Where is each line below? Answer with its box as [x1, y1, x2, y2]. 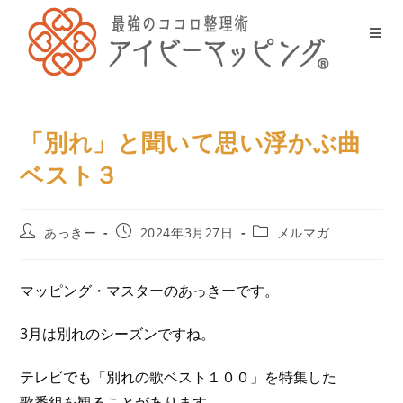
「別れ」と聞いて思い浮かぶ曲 [20, 126, 362, 158]
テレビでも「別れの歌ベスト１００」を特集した [20, 367, 337, 387]
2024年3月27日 [139, 224, 234, 241]
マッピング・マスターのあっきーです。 [20, 281, 280, 300]
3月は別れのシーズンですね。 [20, 324, 216, 344]
